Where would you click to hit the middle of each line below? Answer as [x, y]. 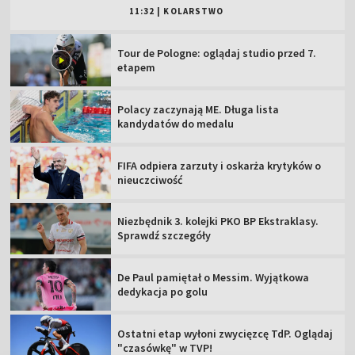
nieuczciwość [150, 179]
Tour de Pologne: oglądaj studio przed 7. [217, 53]
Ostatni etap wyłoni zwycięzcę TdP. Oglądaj [225, 333]
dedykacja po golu [163, 292]
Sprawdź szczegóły [164, 236]
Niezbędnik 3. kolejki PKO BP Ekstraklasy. [218, 221]
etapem [137, 68]
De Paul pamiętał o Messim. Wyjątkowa [214, 278]
